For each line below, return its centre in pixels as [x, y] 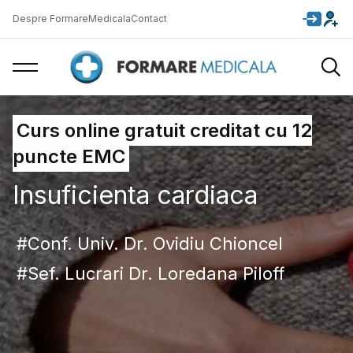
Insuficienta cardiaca [135, 195]
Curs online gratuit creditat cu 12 [164, 130]
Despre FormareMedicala [72, 19]
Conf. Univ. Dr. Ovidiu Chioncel [155, 243]
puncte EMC [69, 156]
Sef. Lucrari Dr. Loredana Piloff [156, 273]
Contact [149, 19]
